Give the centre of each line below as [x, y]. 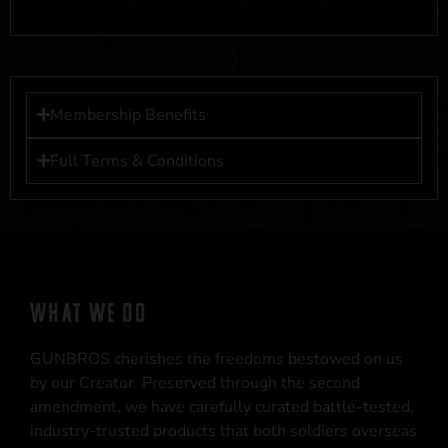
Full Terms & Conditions [137, 160]
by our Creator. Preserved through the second [195, 382]
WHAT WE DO [88, 312]
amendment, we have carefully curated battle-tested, [222, 406]
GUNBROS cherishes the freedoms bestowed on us [216, 358]
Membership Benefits [128, 114]
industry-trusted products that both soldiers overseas [223, 430]
